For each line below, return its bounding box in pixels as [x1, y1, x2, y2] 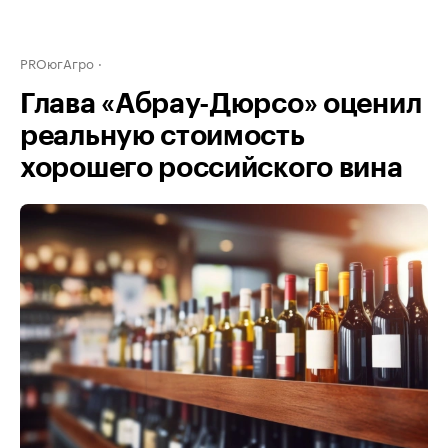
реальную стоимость [20, 122, 305, 150]
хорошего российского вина [20, 154, 403, 182]
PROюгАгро [20, 52, 94, 72]
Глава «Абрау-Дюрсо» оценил [20, 90, 422, 118]
